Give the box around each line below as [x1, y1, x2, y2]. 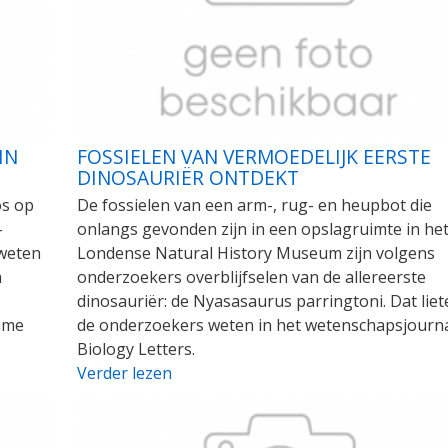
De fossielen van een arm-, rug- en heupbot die [76, 193, 432, 216]
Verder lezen [76, 361, 172, 384]
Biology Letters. [76, 337, 195, 360]
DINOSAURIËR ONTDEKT [76, 163, 299, 191]
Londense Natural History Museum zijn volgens [76, 241, 435, 264]
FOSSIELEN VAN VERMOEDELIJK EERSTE [76, 142, 431, 170]
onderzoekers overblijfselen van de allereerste [76, 265, 426, 288]
